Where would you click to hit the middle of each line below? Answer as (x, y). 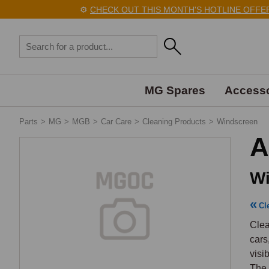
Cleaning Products (174, 122)
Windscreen (237, 122)
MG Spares (175, 90)
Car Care (116, 122)
